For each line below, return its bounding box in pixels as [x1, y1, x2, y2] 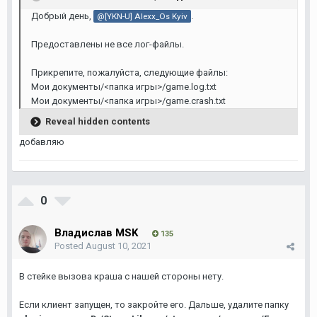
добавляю [19, 137, 64, 147]
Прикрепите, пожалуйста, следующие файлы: [31, 67, 228, 78]
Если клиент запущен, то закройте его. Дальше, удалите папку [19, 299, 289, 310]
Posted [54, 241, 86, 251]
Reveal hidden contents [45, 115, 150, 127]
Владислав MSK [54, 226, 138, 239]
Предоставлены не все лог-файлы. [31, 39, 184, 50]
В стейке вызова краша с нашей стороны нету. [19, 271, 226, 282]
